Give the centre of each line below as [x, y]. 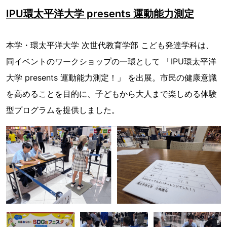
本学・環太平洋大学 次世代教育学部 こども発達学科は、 [110, 45]
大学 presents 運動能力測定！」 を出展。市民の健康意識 [111, 78]
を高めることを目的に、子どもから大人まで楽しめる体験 [111, 94]
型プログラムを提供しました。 [63, 110]
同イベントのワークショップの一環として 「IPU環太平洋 [111, 61]
